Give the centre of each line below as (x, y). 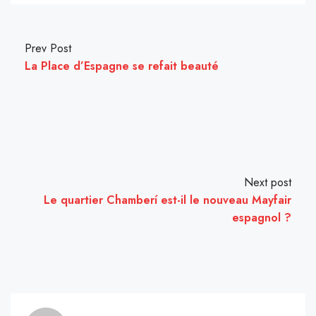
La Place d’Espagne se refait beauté (122, 66)
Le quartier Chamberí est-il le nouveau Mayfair (168, 200)
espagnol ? (262, 217)
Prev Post (48, 48)
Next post (268, 182)
